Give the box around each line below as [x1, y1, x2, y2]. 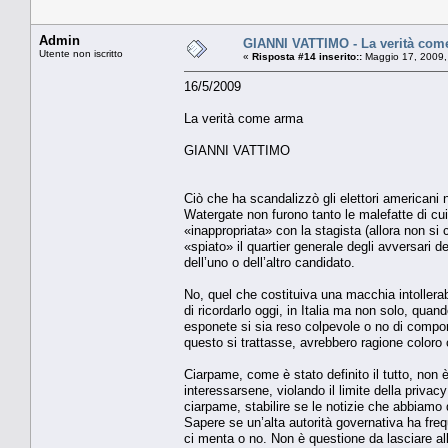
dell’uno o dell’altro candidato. [184, 254, 355, 270]
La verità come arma [184, 110, 303, 126]
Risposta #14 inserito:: [252, 50, 362, 62]
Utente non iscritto [39, 47, 123, 59]
